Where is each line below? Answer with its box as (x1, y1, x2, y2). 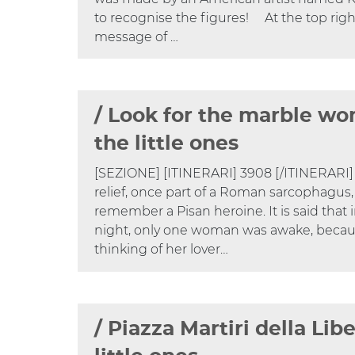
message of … (94, 29, 179, 44)
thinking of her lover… (94, 242, 229, 258)
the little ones (94, 134, 239, 155)
